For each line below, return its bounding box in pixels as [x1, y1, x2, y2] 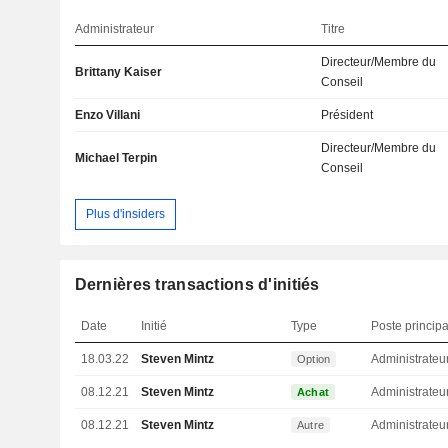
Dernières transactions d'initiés [74, 275, 320, 293]
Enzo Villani [74, 108, 140, 123]
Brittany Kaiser [74, 65, 162, 80]
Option [297, 352, 331, 365]
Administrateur [74, 22, 154, 37]
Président [321, 108, 374, 123]
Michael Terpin [74, 151, 157, 166]
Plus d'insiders [85, 206, 165, 221]
